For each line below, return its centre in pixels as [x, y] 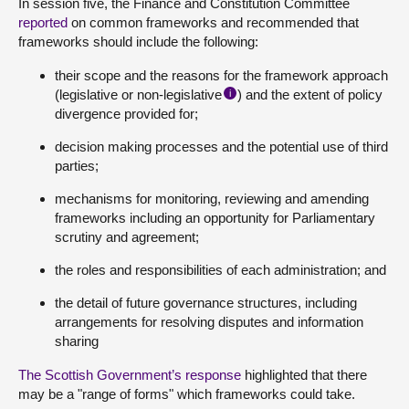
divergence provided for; [126, 114]
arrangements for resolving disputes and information [209, 322]
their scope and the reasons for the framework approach [221, 75]
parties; [77, 166]
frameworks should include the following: [138, 42]
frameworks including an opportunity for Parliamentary [215, 218]
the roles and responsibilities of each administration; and [220, 270]
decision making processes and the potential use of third [221, 147]
